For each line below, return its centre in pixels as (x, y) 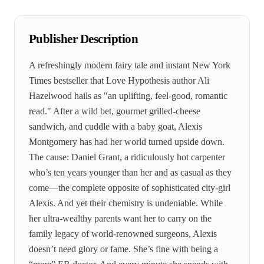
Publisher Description (83, 39)
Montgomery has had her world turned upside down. (127, 142)
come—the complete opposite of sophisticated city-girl (130, 188)
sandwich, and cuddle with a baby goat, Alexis (115, 126)
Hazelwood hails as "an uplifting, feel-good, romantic (128, 96)
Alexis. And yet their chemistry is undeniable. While (126, 203)
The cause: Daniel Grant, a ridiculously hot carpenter (127, 157)
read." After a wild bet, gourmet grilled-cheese (115, 111)
